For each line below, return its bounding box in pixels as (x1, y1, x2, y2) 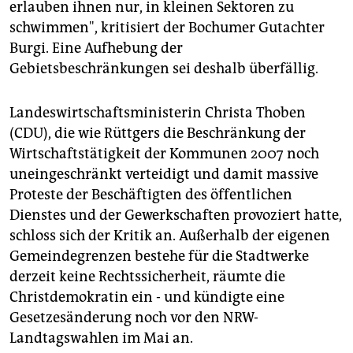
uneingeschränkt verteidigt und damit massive (9, 165, 318, 184)
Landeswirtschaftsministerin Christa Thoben (9, 104, 306, 122)
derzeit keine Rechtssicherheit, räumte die (9, 268, 285, 286)
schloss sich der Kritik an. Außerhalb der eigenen (9, 227, 330, 245)
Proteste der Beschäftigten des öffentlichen (9, 186, 292, 204)
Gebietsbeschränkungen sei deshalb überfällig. (9, 60, 318, 78)
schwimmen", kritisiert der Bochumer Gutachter (9, 19, 325, 37)
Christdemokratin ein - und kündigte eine (9, 288, 284, 307)
